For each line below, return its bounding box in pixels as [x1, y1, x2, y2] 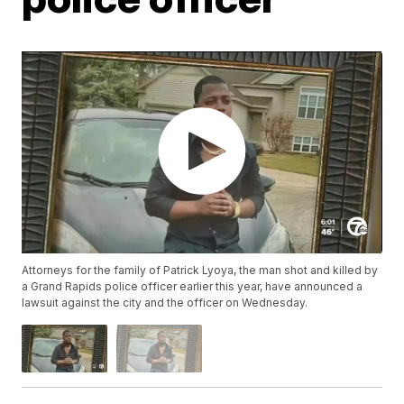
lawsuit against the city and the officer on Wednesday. [22, 296, 308, 310]
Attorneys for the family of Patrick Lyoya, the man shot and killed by [22, 263, 379, 278]
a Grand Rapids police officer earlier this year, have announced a [22, 280, 363, 294]
